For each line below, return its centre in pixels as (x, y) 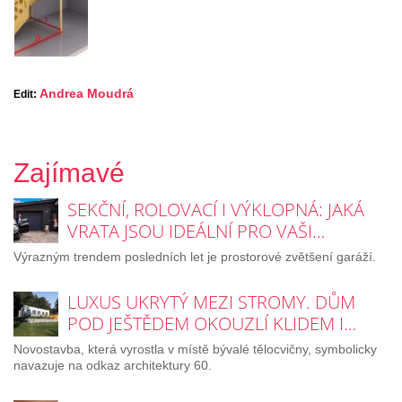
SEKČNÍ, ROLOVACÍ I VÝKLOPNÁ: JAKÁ (216, 209)
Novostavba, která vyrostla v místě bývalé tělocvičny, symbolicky (195, 350)
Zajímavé (69, 172)
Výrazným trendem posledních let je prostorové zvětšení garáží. (195, 256)
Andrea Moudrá (87, 93)
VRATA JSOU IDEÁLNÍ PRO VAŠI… (196, 231)
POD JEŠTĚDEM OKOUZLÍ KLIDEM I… (212, 324)
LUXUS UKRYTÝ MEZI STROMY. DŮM (211, 302)
